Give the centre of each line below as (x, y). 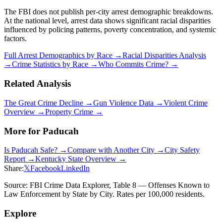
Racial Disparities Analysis (164, 55)
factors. (15, 39)
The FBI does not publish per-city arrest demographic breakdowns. (109, 12)
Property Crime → (74, 111)
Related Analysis (37, 84)
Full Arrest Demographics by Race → (63, 55)
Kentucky (51, 159)
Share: (14, 168)
